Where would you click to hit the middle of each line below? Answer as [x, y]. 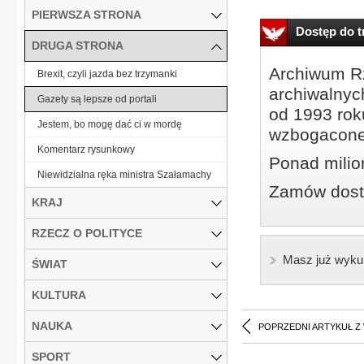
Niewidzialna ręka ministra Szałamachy [124, 174]
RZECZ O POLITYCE [87, 233]
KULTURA [59, 295]
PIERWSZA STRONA [87, 14]
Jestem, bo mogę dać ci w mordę [110, 124]
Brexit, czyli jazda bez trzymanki [107, 74]
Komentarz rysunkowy [86, 149]
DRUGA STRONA [78, 45]
